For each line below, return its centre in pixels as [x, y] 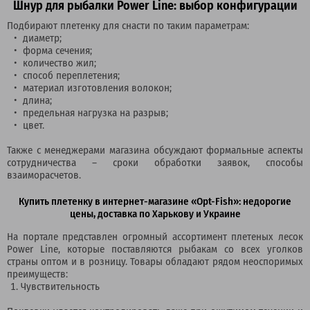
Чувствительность [60, 286]
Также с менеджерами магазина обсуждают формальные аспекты [155, 149]
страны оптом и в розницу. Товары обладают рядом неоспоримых [155, 261]
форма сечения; [57, 50]
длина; [37, 100]
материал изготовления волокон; [97, 87]
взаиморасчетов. [44, 174]
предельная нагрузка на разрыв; [95, 112]
